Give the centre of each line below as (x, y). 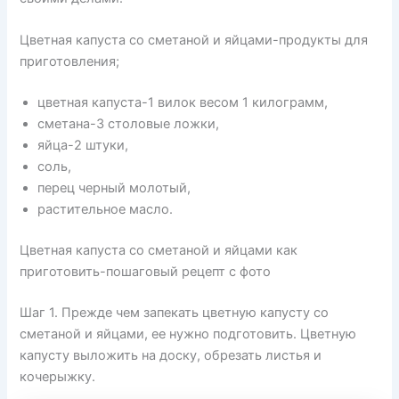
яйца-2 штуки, (83, 146)
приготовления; (70, 62)
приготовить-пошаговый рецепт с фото (146, 272)
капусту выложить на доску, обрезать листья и (171, 355)
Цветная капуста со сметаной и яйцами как (159, 251)
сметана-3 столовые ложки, (129, 124)
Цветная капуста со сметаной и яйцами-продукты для (194, 41)
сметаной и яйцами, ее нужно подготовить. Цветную (188, 334)
